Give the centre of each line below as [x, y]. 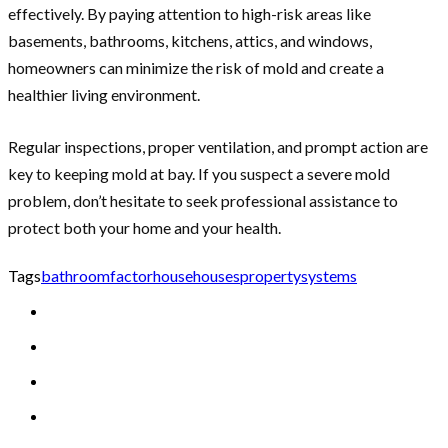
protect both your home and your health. [144, 228]
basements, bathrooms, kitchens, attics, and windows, [190, 41]
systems [329, 276]
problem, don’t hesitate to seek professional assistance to [203, 201]
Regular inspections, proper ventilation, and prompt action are [218, 147]
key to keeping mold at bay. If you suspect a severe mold [199, 174]
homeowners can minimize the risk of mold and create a [196, 68]
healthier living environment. [104, 95]
